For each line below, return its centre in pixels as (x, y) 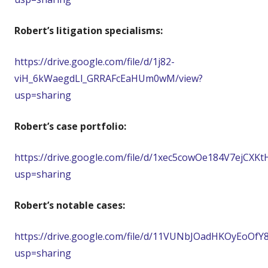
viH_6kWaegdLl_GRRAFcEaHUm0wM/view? (109, 78)
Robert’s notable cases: (70, 205)
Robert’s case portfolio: (70, 126)
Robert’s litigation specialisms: (89, 30)
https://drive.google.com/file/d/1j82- (95, 61)
